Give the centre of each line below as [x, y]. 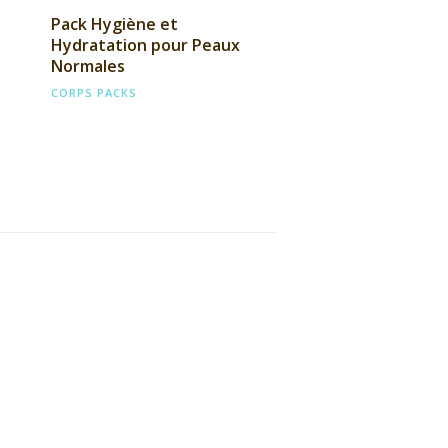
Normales [87, 65]
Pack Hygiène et [114, 23]
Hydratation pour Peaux [145, 44]
